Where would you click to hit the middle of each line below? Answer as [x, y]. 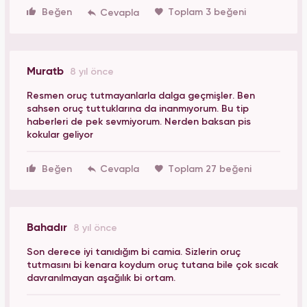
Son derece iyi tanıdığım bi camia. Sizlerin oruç [134, 253]
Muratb [47, 72]
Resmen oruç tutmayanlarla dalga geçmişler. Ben [141, 96]
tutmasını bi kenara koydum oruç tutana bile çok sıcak [152, 266]
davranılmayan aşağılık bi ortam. [101, 279]
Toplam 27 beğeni [210, 169]
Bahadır [48, 229]
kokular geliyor [60, 135]
